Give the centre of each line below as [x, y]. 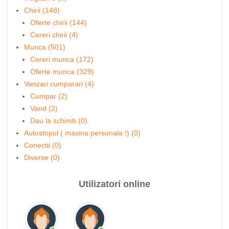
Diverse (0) [42, 157]
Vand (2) [44, 108]
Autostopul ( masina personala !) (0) [82, 133]
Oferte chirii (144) [59, 22]
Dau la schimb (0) [59, 121]
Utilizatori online [114, 184]
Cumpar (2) [49, 96]
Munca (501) [45, 47]
